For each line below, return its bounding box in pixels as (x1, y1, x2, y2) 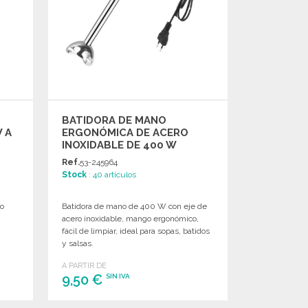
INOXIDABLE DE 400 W (62, 138, 177, 151)
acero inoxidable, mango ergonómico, (62, 213, 199, 223)
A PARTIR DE (62, 261, 107, 270)
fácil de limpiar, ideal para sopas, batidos (62, 225, 210, 236)
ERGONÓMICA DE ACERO (62, 126, 189, 139)
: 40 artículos (87, 169, 137, 179)
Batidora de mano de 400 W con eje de (62, 201, 208, 211)
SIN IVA (106, 272, 131, 280)
